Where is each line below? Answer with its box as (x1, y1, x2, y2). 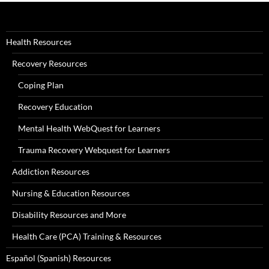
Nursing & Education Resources (12, 188, 130, 199)
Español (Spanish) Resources (6, 253, 111, 264)
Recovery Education (18, 101, 92, 112)
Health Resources (6, 37, 71, 47)
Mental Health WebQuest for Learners (18, 123, 160, 134)
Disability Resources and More (12, 210, 126, 220)
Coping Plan (18, 80, 64, 91)
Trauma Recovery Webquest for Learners (18, 145, 170, 156)
